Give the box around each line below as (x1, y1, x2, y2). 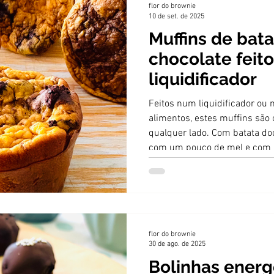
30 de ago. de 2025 (149, 240, 206, 248)
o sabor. (149, 171, 181, 183)
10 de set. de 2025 (149, 12, 204, 21)
